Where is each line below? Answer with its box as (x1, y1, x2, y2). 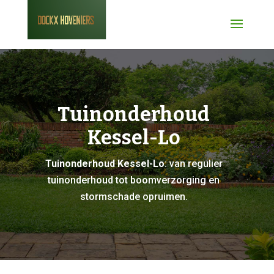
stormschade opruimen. (80, 191, 188, 202)
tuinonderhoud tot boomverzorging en (48, 174, 220, 186)
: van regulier (164, 158, 223, 169)
